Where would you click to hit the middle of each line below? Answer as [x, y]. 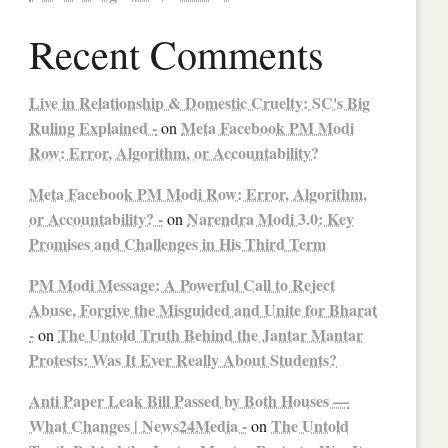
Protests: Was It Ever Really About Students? [183, 359]
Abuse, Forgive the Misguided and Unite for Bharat [203, 309]
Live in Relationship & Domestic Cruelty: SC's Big [200, 102]
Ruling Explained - [93, 127]
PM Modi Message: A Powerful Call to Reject [182, 284]
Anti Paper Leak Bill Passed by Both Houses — [189, 400]
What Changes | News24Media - [138, 425]
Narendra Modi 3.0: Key [271, 218]
